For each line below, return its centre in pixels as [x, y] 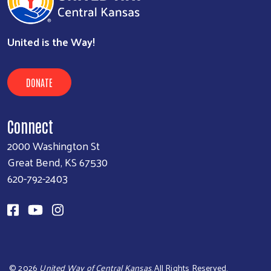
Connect [30, 126]
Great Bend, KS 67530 [57, 162]
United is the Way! [51, 42]
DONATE [39, 83]
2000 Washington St [54, 146]
